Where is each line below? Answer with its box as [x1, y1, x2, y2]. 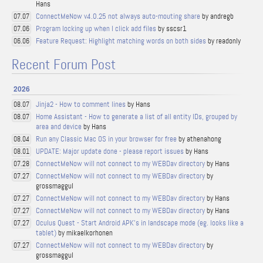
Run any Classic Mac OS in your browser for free [36, 134, 177, 144]
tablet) [36, 228, 56, 238]
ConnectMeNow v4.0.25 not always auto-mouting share [36, 11, 200, 21]
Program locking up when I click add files [36, 23, 156, 33]
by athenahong [177, 134, 221, 144]
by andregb [200, 11, 234, 21]
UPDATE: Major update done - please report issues [36, 146, 184, 156]
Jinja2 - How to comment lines [36, 99, 126, 109]
